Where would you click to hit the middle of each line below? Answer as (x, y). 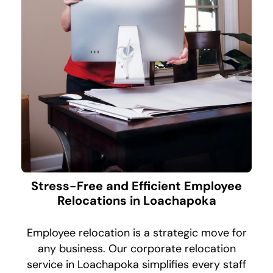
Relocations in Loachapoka (136, 201)
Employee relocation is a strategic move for (136, 233)
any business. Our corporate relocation (136, 249)
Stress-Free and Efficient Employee (136, 186)
